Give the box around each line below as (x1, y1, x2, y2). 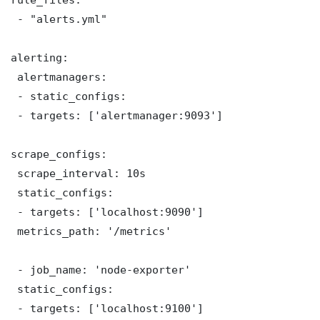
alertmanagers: (11, 70, 107, 83)
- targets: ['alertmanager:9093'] (11, 109, 223, 121)
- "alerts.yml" (11, 12, 107, 25)
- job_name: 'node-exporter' (11, 263, 191, 276)
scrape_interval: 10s (11, 166, 146, 179)
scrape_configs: (11, 147, 107, 160)
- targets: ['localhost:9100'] (11, 301, 204, 314)
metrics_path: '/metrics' (11, 224, 171, 237)
